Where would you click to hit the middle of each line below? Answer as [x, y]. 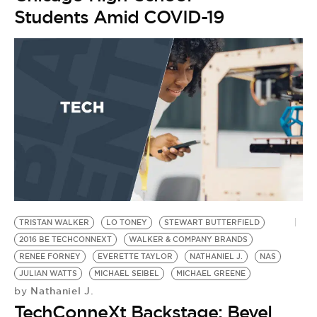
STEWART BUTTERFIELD [212, 222]
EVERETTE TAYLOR [135, 256]
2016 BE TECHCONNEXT [65, 239]
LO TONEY [127, 222]
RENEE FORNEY [50, 256]
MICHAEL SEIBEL [127, 273]
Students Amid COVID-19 [119, 17]
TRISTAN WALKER [54, 222]
